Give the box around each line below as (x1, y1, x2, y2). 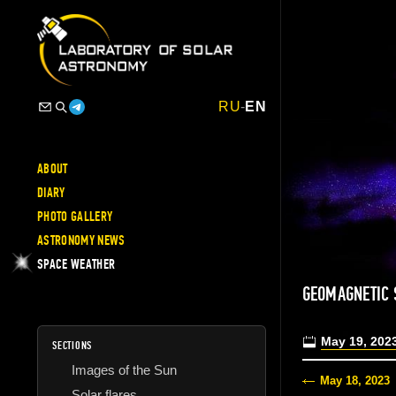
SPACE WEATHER (37, 255, 116, 273)
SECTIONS (52, 338, 93, 353)
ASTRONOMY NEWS (37, 231, 126, 249)
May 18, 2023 (319, 374, 390, 388)
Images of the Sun (72, 362, 177, 377)
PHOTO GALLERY (37, 207, 113, 225)
